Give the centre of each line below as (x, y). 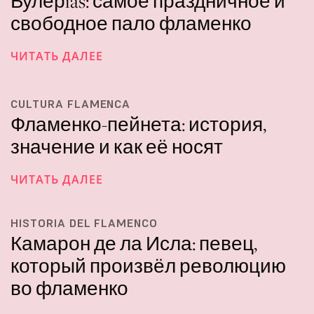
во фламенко (69, 288)
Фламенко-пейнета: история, (138, 124)
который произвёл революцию (148, 266)
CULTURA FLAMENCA (71, 103)
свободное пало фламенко (131, 24)
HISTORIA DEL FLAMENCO (84, 223)
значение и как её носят (117, 146)
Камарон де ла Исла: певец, (134, 243)
